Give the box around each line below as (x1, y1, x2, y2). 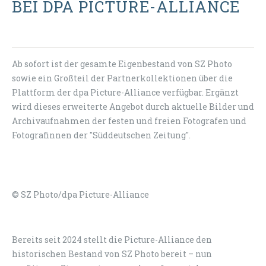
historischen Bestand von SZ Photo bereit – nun (12, 248, 212, 260)
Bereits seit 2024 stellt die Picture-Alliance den (12, 234, 212, 246)
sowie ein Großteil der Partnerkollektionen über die (12, 72, 233, 84)
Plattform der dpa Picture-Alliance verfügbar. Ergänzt (12, 87, 239, 99)
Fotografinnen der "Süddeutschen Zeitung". (12, 129, 191, 141)
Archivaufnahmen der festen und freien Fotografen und (12, 115, 246, 127)
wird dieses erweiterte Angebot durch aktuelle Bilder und (12, 101, 254, 113)
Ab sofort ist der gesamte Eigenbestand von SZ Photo (12, 58, 232, 70)
